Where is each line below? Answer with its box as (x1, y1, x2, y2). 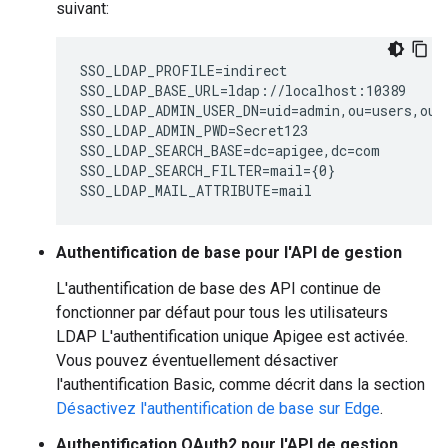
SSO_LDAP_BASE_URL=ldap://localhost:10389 (80, 81, 406, 100)
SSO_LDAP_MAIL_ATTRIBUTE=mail (80, 181, 312, 200)
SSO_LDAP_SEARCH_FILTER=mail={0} (80, 161, 335, 180)
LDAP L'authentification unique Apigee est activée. (56, 327, 408, 346)
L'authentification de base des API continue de (56, 279, 381, 298)
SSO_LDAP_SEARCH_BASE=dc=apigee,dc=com (80, 141, 380, 160)
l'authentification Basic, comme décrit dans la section (56, 375, 425, 394)
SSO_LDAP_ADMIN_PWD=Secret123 (80, 121, 308, 140)
